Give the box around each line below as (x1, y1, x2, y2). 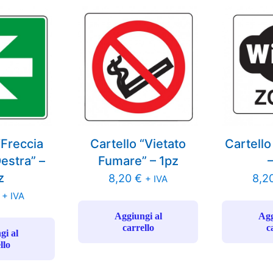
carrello (122, 222, 154, 233)
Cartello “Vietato (90, 136, 186, 152)
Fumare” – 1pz (97, 154, 179, 169)
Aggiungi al (114, 211, 162, 222)
